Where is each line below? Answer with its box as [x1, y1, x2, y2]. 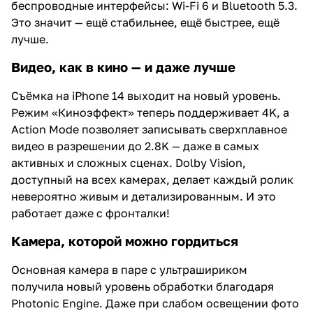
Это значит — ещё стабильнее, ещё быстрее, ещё [11, 15, 279, 29]
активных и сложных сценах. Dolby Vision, [11, 155, 246, 170]
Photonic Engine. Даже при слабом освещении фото [11, 296, 299, 310]
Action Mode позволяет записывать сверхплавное [11, 122, 287, 136]
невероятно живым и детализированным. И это [11, 189, 276, 203]
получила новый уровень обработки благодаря [11, 279, 274, 293]
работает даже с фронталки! [11, 205, 170, 220]
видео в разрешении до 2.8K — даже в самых [11, 138, 259, 153]
